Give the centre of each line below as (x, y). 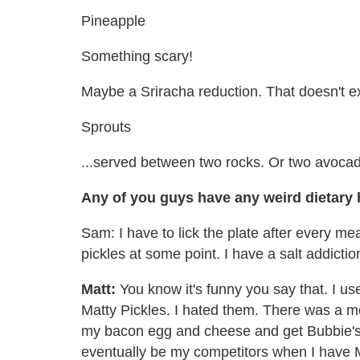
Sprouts (106, 127)
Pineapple (113, 20)
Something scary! (137, 56)
